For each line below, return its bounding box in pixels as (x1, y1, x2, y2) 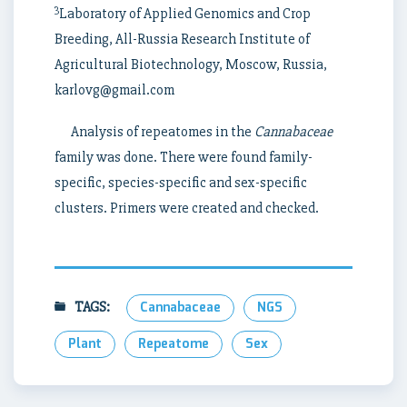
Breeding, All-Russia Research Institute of (55, 29, 310, 48)
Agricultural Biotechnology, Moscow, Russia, (55, 55, 327, 74)
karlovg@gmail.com (55, 80, 174, 99)
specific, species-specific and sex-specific (55, 173, 307, 192)
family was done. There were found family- (55, 147, 313, 166)
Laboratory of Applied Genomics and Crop (59, 4, 311, 23)
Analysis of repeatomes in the (71, 122, 255, 141)
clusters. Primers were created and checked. (55, 198, 319, 217)
